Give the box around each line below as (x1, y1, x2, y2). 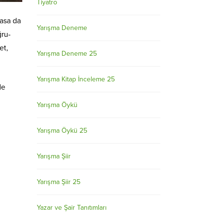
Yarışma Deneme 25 (37, 49, 97, 58)
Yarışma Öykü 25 (37, 126, 87, 135)
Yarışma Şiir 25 (37, 177, 80, 186)
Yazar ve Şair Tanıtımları (37, 203, 107, 212)
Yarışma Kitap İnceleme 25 (37, 75, 115, 83)
